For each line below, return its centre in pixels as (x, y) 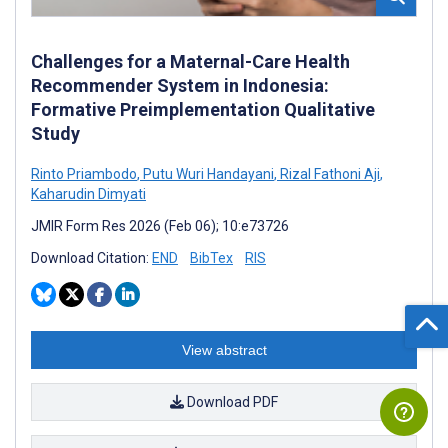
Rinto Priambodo (84, 174)
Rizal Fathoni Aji (328, 174)
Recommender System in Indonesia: (180, 86)
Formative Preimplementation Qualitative (203, 110)
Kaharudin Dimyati (88, 194)
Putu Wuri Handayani (207, 174)
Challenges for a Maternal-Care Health (190, 62)
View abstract (224, 350)
